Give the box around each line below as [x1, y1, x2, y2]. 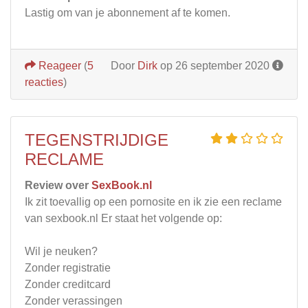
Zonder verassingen [25, 294, 122, 307]
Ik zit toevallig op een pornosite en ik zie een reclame [25, 195, 282, 208]
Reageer [36, 59, 81, 71]
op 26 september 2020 [157, 59, 272, 71]
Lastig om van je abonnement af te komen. [25, 6, 230, 19]
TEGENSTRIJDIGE [25, 130, 168, 149]
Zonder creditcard [25, 278, 111, 290]
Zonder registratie [25, 261, 111, 274]
